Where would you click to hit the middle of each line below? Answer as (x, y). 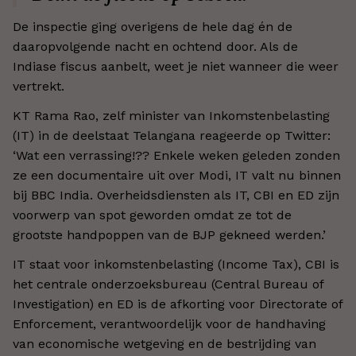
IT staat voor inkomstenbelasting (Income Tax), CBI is (176, 264)
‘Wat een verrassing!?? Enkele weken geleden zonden (176, 155)
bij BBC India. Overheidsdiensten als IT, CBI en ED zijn (176, 195)
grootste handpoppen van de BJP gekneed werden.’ (169, 235)
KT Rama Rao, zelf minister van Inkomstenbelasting (171, 116)
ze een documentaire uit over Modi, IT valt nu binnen (177, 175)
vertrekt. (39, 86)
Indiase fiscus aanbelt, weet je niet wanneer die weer (176, 66)
